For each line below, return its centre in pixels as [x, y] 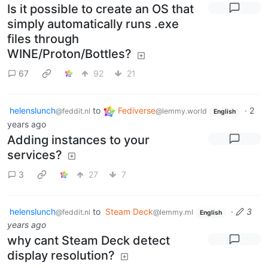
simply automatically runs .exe [93, 24]
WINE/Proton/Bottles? [69, 54]
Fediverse [137, 111]
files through [43, 39]
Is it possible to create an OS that [100, 9]
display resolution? [61, 255]
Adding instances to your [78, 140]
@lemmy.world [181, 111]
